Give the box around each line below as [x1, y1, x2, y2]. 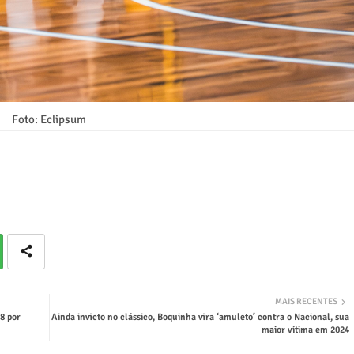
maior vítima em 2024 [261, 323, 349, 336]
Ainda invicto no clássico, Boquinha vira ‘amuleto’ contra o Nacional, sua [51, 311, 349, 323]
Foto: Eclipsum [11, 111, 86, 126]
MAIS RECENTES [274, 296, 337, 307]
